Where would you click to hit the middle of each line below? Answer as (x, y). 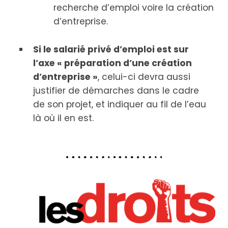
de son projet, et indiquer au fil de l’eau (120, 104)
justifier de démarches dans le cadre (116, 90)
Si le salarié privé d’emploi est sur (111, 49)
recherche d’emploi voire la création (134, 7)
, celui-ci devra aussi (144, 77)
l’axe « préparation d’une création (112, 63)
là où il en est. (63, 118)
